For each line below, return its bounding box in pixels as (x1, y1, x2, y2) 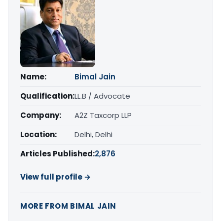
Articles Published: (20, 148, 95, 159)
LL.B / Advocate (74, 91, 130, 102)
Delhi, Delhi (74, 129, 112, 140)
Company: (20, 110, 61, 121)
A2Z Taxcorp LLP (74, 110, 132, 121)
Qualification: (20, 91, 74, 102)
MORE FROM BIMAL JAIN (20, 201, 116, 212)
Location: (20, 129, 57, 140)
